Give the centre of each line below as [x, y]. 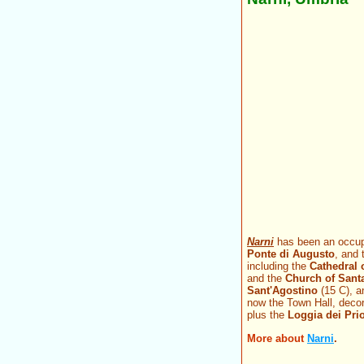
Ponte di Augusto [291, 254]
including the [278, 266]
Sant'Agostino [282, 291]
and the [266, 279]
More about [275, 338]
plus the [267, 315]
